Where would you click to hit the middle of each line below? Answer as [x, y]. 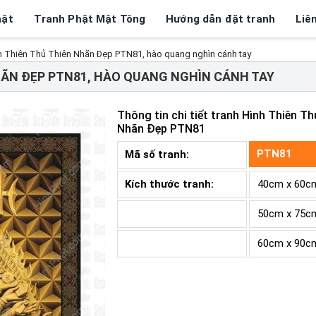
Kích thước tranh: [169, 184]
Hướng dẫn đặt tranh [221, 19]
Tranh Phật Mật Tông [90, 19]
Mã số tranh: [158, 155]
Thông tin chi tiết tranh [179, 115]
